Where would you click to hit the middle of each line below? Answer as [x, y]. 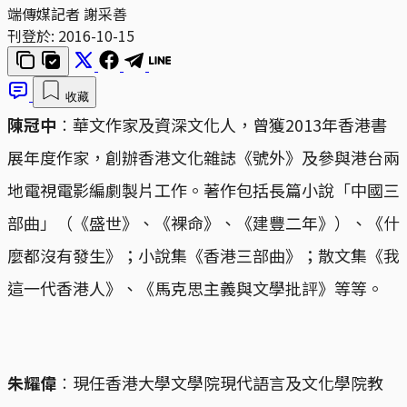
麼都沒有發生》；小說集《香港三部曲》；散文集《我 [203, 255]
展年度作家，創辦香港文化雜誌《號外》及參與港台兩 [203, 157]
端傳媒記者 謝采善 [67, 13]
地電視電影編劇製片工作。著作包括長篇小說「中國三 [203, 189]
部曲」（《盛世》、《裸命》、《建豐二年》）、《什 [203, 222]
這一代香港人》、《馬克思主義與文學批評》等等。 [195, 288]
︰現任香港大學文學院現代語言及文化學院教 [220, 382]
